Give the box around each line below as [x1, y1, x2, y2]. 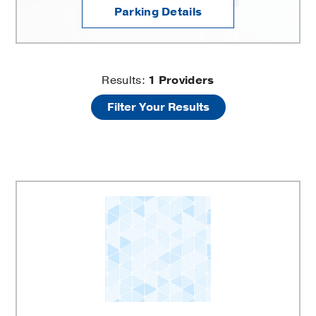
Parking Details [114, 4, 202, 20]
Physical [15, 73, 95, 102]
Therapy [15, 104, 95, 134]
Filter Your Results [107, 99, 209, 116]
